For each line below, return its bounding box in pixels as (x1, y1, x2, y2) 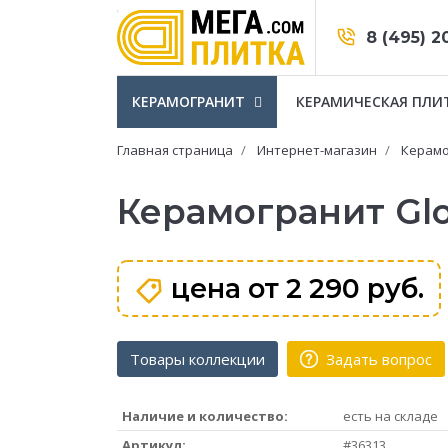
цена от (171, 272, 279, 305)
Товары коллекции (130, 348, 265, 369)
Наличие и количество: (122, 406, 288, 425)
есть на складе (343, 406, 438, 425)
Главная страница (117, 141, 233, 159)
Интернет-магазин (257, 141, 377, 159)
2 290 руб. (279, 272, 424, 305)
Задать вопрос (322, 348, 432, 369)
